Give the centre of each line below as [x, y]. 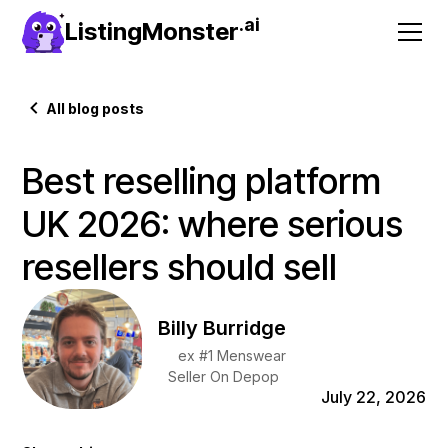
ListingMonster [151, 31]
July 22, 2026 [373, 397]
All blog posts [95, 108]
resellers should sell [180, 267]
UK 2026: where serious [213, 224]
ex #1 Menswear [231, 355]
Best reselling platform [202, 181]
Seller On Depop [223, 376]
